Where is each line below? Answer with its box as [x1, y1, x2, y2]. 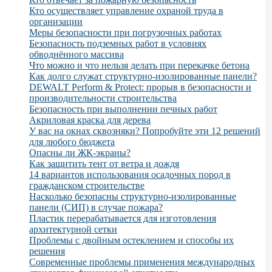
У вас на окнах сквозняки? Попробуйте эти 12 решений [29, 125, 260, 136]
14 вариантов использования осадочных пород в [29, 169, 231, 180]
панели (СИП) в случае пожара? [29, 202, 163, 212]
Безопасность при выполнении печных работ [29, 103, 217, 114]
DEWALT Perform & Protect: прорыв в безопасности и [29, 81, 251, 92]
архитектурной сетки [29, 223, 117, 234]
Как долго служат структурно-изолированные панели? [29, 70, 257, 81]
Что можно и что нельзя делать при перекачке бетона [29, 59, 250, 70]
